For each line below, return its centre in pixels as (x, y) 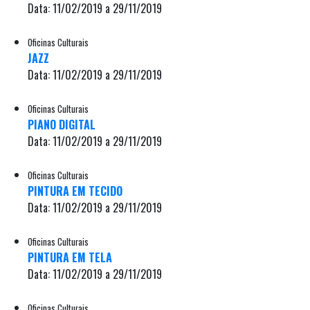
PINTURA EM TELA (70, 257)
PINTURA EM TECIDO (75, 191)
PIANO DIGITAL (62, 124)
